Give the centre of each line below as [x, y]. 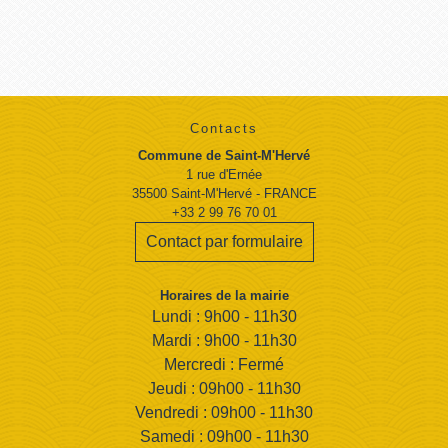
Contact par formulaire [224, 241]
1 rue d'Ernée [224, 174]
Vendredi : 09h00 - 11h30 [224, 412]
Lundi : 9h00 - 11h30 [224, 316]
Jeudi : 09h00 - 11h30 [224, 388]
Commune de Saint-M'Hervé [224, 155]
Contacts [224, 128]
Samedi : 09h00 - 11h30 [224, 436]
